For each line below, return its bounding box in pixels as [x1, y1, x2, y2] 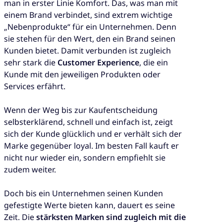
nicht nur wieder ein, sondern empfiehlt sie [4, 152, 166, 164]
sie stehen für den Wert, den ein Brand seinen [4, 33, 175, 45]
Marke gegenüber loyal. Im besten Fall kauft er [4, 140, 179, 152]
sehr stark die [4, 57, 57, 68]
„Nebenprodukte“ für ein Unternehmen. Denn [4, 21, 176, 33]
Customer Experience [57, 57, 139, 68]
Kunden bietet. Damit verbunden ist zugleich [4, 45, 171, 56]
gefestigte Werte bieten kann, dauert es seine [4, 200, 175, 211]
